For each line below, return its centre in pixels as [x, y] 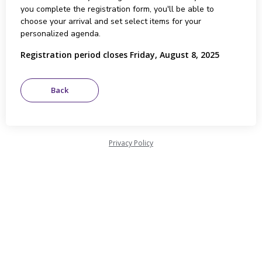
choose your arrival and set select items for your [111, 21]
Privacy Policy [131, 143]
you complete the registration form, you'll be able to [117, 9]
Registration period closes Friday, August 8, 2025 [120, 55]
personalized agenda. [60, 34]
